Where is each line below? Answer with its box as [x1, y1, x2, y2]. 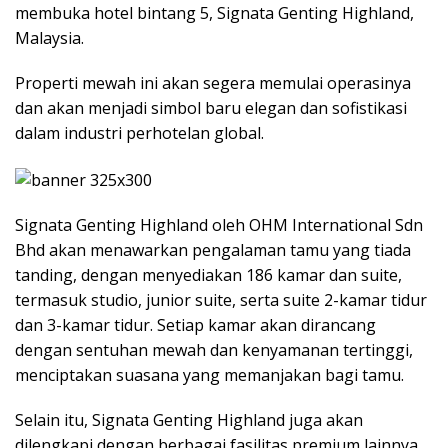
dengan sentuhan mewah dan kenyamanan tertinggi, [15, 338, 413, 361]
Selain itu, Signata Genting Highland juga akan [15, 408, 363, 431]
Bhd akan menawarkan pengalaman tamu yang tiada [15, 238, 411, 261]
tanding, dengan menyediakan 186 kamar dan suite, [15, 263, 402, 286]
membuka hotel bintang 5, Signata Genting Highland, [15, 2, 414, 25]
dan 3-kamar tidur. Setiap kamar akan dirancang [15, 313, 376, 336]
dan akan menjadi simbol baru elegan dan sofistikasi [15, 97, 407, 120]
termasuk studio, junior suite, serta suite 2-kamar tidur [15, 288, 427, 311]
